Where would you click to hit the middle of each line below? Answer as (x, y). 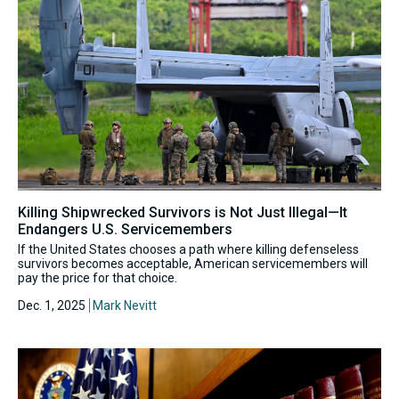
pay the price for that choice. (98, 278)
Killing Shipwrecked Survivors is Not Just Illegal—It (183, 213)
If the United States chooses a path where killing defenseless (188, 250)
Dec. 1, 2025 (52, 306)
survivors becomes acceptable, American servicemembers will (193, 264)
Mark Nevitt (125, 306)
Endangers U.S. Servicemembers (125, 230)
